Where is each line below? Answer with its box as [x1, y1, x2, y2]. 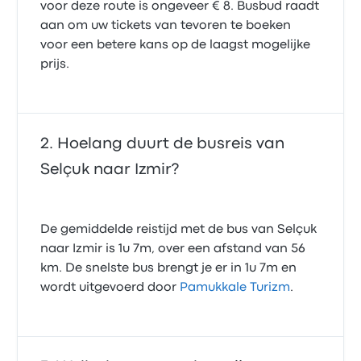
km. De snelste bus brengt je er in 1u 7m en [40, 263, 297, 274]
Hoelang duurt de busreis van [57, 137, 285, 151]
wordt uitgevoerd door [40, 282, 180, 293]
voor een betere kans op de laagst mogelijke [40, 39, 311, 51]
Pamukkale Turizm [180, 282, 291, 293]
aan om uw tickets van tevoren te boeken [40, 20, 292, 31]
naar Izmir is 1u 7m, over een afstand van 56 [40, 243, 306, 255]
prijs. [40, 59, 70, 70]
